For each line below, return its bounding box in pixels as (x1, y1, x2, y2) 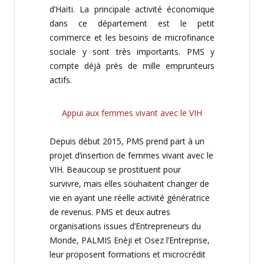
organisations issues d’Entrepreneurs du (49, 220, 201, 232)
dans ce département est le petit (49, 18, 214, 29)
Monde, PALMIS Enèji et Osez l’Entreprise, (49, 235, 210, 246)
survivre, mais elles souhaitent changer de (49, 178, 209, 189)
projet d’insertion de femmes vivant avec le (49, 150, 213, 161)
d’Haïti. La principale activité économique (49, 4, 214, 15)
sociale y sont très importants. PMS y (49, 46, 214, 57)
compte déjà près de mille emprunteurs (49, 60, 214, 71)
